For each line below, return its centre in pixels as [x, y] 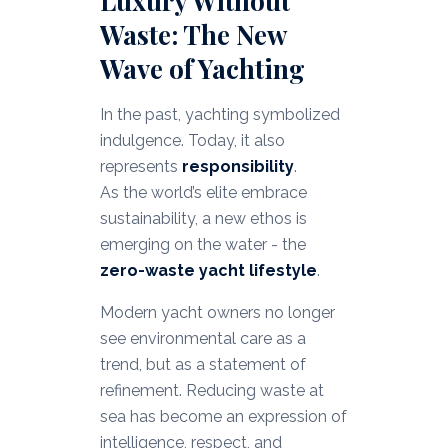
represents [140, 167]
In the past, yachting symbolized [219, 115]
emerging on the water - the [202, 245]
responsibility [237, 167]
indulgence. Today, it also [192, 141]
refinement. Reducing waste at [211, 391]
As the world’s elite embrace [203, 193]
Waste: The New [192, 35]
